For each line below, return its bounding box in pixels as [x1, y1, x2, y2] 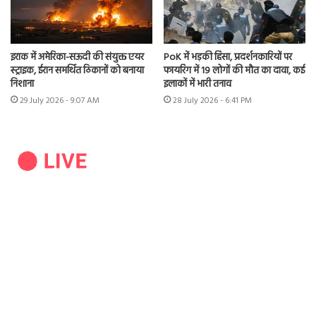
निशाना [11, 75, 34, 92]
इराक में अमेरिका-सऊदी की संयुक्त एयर [11, 49, 144, 66]
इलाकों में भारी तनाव [164, 75, 231, 92]
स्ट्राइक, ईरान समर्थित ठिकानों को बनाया [11, 62, 144, 79]
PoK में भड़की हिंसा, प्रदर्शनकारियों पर [164, 49, 292, 66]
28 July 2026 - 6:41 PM [173, 93, 252, 108]
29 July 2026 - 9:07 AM [20, 93, 99, 108]
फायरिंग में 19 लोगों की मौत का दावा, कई [164, 62, 305, 79]
